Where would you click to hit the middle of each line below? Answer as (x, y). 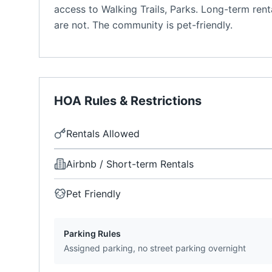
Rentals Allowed (103, 134)
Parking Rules (92, 233)
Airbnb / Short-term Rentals (130, 164)
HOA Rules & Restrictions (128, 101)
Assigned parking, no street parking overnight (155, 248)
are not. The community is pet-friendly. (143, 25)
